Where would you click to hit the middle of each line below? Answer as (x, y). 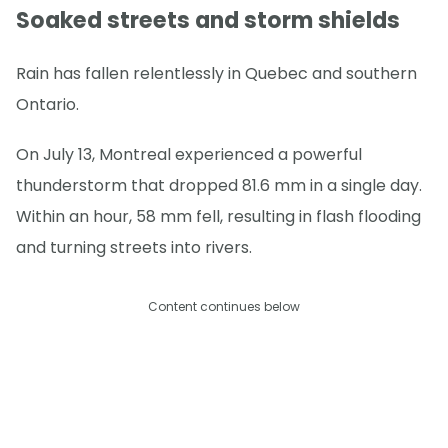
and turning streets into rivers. (134, 248)
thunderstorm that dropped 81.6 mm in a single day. (219, 186)
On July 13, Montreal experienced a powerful (189, 155)
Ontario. (47, 105)
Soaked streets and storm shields (208, 21)
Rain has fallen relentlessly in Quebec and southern (216, 74)
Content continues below (224, 307)
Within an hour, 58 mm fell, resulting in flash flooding (218, 217)
